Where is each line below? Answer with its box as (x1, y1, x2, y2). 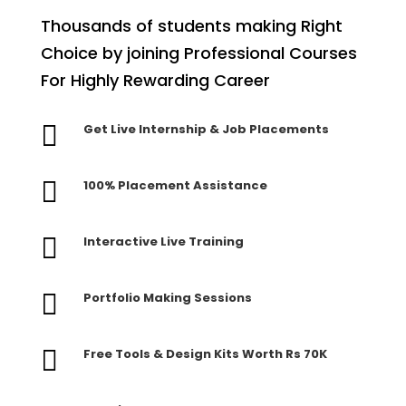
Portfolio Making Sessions (82, 289, 252, 307)
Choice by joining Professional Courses (40, 42, 357, 65)
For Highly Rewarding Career (40, 69, 270, 92)
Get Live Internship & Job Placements (82, 121, 329, 139)
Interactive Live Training (82, 233, 244, 251)
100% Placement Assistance (82, 177, 267, 195)
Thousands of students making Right (40, 14, 343, 38)
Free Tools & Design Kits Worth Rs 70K (82, 345, 327, 363)
